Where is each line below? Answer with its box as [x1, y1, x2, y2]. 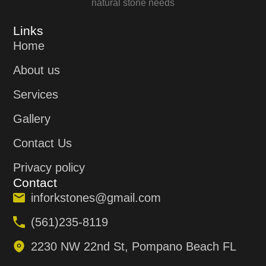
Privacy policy [13, 161, 85, 175]
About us [13, 64, 61, 77]
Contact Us [13, 137, 72, 150]
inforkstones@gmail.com [31, 191, 161, 205]
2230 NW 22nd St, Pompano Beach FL [31, 240, 237, 254]
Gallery [13, 112, 51, 126]
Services [13, 88, 59, 102]
